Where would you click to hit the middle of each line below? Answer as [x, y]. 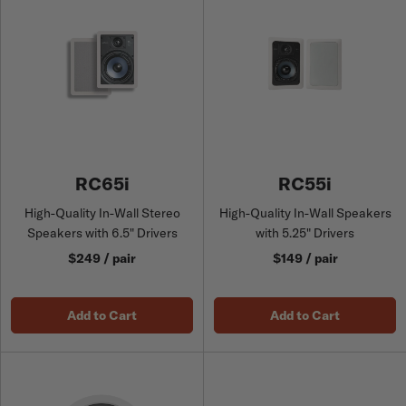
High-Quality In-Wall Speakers [305, 213]
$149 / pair [305, 258]
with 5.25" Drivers [305, 233]
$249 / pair [102, 258]
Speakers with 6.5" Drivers [102, 233]
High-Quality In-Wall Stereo [102, 213]
